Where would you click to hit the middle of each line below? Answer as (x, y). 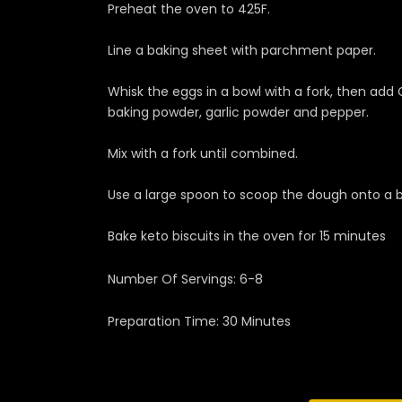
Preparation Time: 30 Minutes (199, 322)
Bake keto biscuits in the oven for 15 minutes (247, 236)
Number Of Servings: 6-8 (185, 279)
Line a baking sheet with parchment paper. (242, 51)
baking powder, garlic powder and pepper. (238, 113)
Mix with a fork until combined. (203, 154)
